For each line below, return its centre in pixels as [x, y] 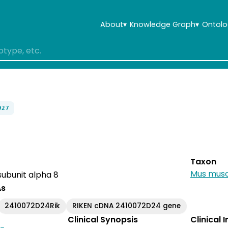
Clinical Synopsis [103, 219]
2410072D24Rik [32, 206]
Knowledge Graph [163, 24]
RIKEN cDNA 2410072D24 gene [127, 206]
